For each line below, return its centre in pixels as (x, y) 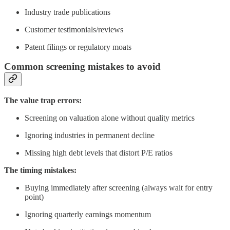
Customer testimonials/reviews (74, 29)
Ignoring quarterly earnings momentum (88, 215)
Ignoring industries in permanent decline (90, 136)
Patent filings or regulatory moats (78, 47)
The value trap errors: (43, 101)
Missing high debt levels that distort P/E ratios (99, 153)
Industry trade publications (68, 12)
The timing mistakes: (40, 170)
